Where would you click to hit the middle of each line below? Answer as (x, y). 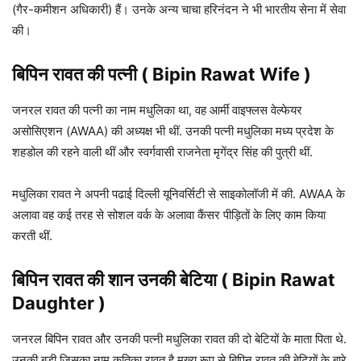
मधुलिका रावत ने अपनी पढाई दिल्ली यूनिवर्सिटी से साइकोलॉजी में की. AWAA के (178, 194)
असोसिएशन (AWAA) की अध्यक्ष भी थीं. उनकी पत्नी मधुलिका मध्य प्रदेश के (173, 131)
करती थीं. (34, 236)
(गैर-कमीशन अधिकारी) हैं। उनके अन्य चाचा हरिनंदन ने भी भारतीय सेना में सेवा (179, 10)
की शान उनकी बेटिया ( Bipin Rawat (211, 280)
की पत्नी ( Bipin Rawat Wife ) (199, 75)
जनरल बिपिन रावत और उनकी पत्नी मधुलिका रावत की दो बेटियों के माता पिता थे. (179, 339)
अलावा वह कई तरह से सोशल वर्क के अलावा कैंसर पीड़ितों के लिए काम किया (169, 215)
